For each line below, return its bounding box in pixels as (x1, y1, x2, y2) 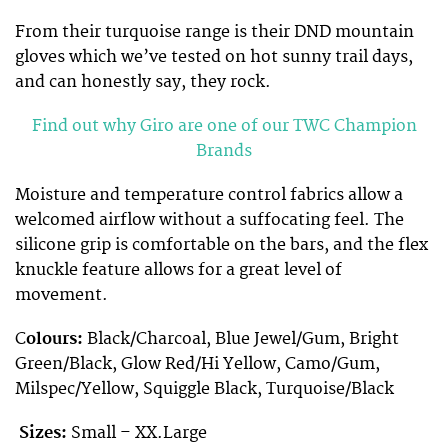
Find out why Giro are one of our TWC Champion (31, 115, 417, 136)
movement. (15, 285, 108, 306)
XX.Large (135, 423, 207, 444)
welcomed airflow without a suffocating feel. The (15, 210, 404, 231)
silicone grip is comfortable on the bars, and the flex (15, 235, 428, 256)
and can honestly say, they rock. (15, 71, 271, 92)
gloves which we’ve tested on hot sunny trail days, (15, 46, 413, 67)
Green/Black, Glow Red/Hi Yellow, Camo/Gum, (15, 354, 380, 375)
